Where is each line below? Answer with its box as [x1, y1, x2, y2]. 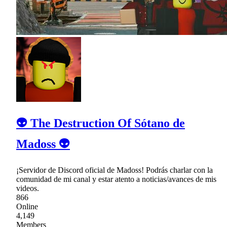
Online [16, 202, 38, 211]
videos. [16, 183, 39, 193]
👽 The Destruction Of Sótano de [16, 116, 185, 130]
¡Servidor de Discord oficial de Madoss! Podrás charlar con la [16, 165, 213, 174]
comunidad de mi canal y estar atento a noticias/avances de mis [16, 174, 216, 183]
